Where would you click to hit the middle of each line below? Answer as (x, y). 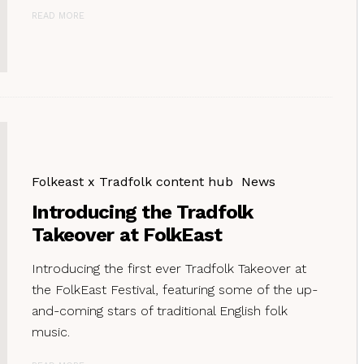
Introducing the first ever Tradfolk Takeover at (169, 268)
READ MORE (58, 15)
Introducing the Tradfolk (143, 212)
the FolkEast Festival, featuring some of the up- (175, 289)
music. (51, 331)
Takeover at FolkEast (127, 234)
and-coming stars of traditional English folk (160, 310)
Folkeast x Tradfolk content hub (132, 181)
